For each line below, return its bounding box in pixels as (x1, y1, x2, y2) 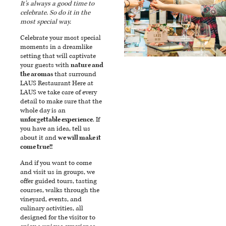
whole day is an (20, 106, 66, 115)
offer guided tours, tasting (20, 177, 97, 186)
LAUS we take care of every (20, 88, 97, 96)
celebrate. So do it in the (20, 8, 90, 17)
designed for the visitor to (20, 213, 95, 222)
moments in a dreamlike (20, 42, 92, 51)
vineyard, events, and (20, 195, 82, 204)
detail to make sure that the (20, 97, 102, 105)
